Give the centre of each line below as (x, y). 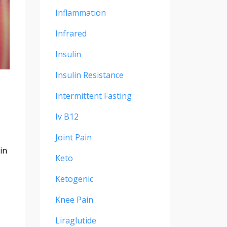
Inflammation (80, 13)
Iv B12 (67, 117)
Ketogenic (74, 179)
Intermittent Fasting (93, 96)
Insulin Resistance (89, 75)
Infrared (71, 34)
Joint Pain (73, 138)
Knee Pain (74, 200)
